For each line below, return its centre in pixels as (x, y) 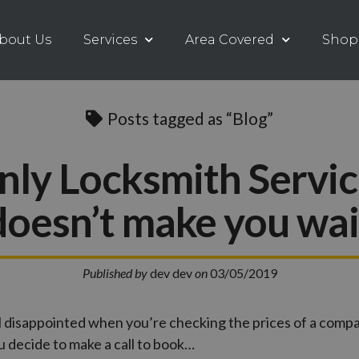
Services (111, 39)
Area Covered (230, 39)
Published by (115, 272)
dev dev (171, 272)
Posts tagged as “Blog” (189, 118)
